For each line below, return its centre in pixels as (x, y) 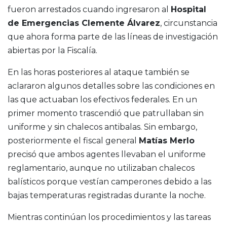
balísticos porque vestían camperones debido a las (109, 182)
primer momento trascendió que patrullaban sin (106, 113)
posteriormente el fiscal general (73, 141)
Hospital (188, 10)
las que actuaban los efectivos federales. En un (102, 100)
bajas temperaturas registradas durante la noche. (107, 196)
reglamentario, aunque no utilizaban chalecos (101, 168)
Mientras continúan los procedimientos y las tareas (109, 217)
